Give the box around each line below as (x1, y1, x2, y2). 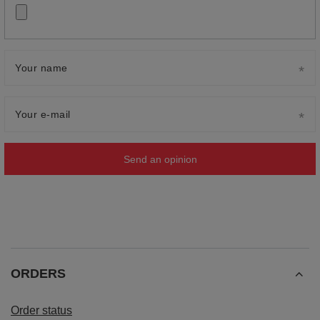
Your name (15, 62, 68, 74)
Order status (11, 304, 72, 317)
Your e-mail (15, 109, 71, 121)
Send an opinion (123, 153, 197, 165)
